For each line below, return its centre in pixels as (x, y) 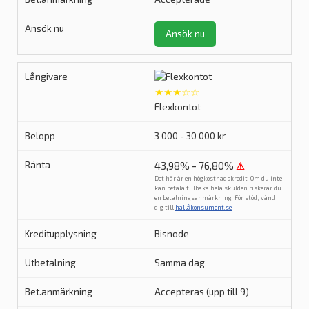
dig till (165, 207)
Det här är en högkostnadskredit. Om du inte (218, 178)
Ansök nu (185, 34)
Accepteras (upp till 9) (202, 292)
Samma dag (180, 263)
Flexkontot (178, 107)
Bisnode (172, 234)
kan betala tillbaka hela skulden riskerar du (218, 188)
